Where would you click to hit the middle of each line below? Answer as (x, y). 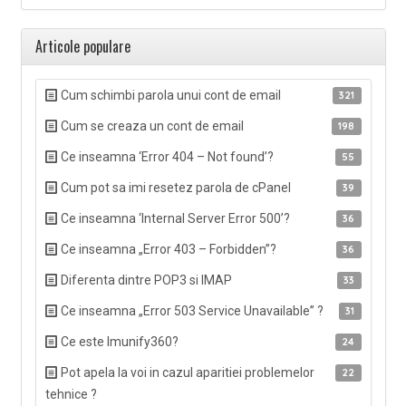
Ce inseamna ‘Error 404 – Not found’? (165, 156)
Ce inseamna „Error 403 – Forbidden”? (167, 249)
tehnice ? (71, 394)
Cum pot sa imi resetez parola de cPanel (174, 187)
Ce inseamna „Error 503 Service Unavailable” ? (190, 310)
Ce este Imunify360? (118, 341)
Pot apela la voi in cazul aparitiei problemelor (186, 372)
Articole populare (82, 46)
